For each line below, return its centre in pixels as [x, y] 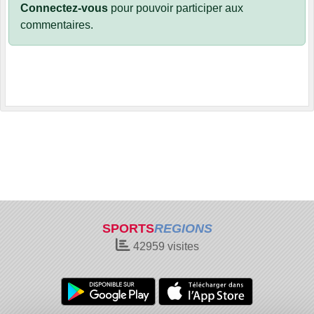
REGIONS [183, 228]
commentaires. [57, 25]
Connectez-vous [64, 8]
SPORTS [128, 228]
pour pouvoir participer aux [176, 8]
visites [182, 246]
